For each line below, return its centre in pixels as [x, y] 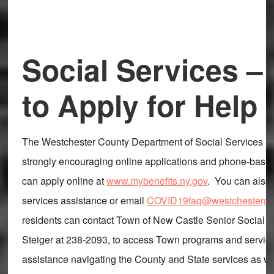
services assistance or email [84, 200]
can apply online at [64, 180]
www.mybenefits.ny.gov [157, 180]
